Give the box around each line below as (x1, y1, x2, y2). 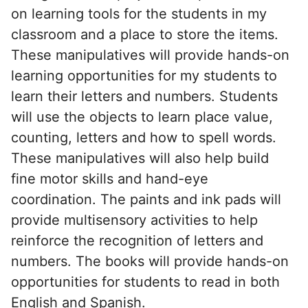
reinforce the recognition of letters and (11, 232, 263, 249)
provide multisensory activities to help (11, 211, 258, 228)
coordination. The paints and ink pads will (11, 190, 281, 208)
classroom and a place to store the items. (11, 25, 278, 43)
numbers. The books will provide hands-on (11, 252, 289, 269)
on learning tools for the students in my (11, 5, 267, 22)
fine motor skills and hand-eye (11, 170, 208, 187)
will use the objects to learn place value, (11, 108, 273, 125)
